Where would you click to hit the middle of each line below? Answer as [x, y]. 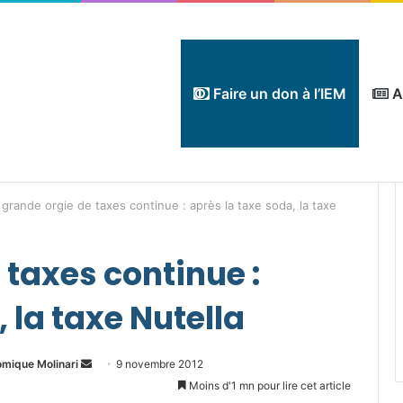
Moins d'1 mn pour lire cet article [269, 385]
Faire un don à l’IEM [278, 94]
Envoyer [112, 363]
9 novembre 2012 [160, 364]
